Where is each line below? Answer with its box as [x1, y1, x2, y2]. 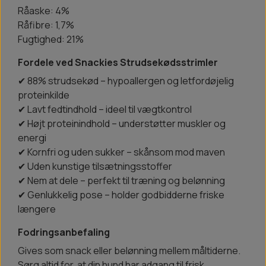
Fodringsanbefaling [18, 226, 110, 239]
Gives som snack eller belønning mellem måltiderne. [18, 244, 240, 258]
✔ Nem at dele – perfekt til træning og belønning [18, 174, 225, 188]
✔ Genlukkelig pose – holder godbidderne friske [18, 188, 224, 202]
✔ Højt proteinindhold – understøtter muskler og [18, 117, 226, 131]
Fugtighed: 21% [18, 33, 84, 46]
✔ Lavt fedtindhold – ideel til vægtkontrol [18, 103, 192, 116]
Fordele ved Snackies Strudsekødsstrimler [18, 56, 218, 69]
